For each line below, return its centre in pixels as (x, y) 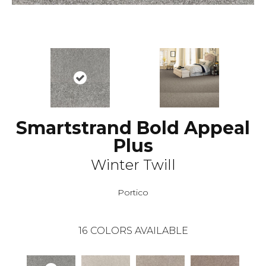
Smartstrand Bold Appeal (133, 128)
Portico (133, 192)
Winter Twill (133, 164)
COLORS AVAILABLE (139, 230)
